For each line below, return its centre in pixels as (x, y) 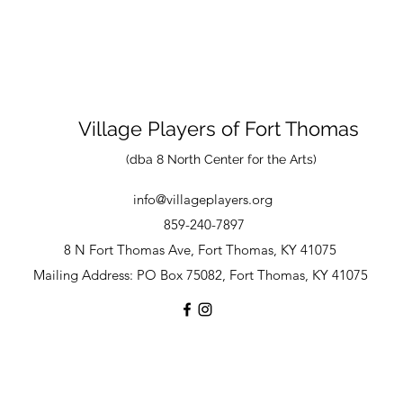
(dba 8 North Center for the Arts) (221, 159)
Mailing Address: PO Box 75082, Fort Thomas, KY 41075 (200, 275)
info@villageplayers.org (203, 199)
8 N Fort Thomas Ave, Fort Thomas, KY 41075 (200, 250)
